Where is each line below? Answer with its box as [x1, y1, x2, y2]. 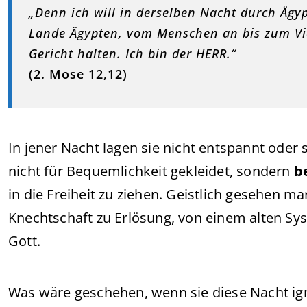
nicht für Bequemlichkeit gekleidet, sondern [8, 162, 294, 180]
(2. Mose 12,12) [29, 66, 127, 82]
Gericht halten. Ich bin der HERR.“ [29, 45, 236, 62]
